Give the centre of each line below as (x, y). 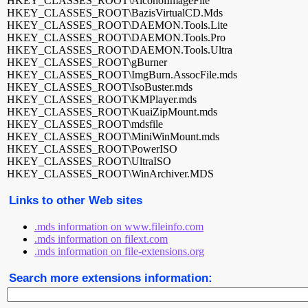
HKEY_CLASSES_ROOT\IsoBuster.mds (100, 87)
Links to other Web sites (76, 200)
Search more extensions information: (111, 278)
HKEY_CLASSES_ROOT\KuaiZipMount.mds (112, 112)
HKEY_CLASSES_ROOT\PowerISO (92, 149)
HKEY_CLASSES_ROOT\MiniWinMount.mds (113, 136)
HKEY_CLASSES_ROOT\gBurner (87, 62)
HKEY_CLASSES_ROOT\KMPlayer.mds (102, 99)
